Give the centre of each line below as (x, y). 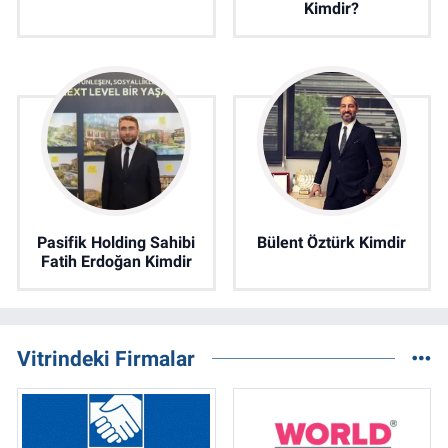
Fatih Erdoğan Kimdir (116, 262)
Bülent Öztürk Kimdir (332, 243)
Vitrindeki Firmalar (106, 359)
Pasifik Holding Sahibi (116, 243)
